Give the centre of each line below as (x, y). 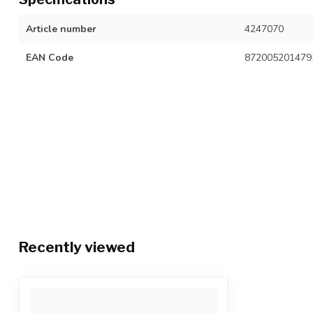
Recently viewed (77, 247)
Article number (61, 29)
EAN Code (50, 57)
